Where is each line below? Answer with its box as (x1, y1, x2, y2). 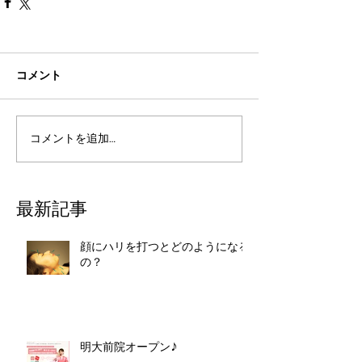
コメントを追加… (30, 132, 116, 145)
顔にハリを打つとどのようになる (80, 241, 250, 255)
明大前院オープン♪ (80, 341, 178, 355)
